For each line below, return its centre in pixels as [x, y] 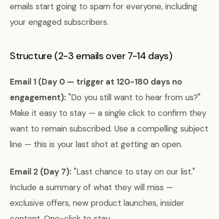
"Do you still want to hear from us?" [133, 97]
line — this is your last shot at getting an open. [96, 144]
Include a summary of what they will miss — [91, 187]
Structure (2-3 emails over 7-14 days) [91, 56]
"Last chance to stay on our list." [133, 172]
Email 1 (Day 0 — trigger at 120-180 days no [96, 82]
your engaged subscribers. [59, 22]
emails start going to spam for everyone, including [104, 6]
